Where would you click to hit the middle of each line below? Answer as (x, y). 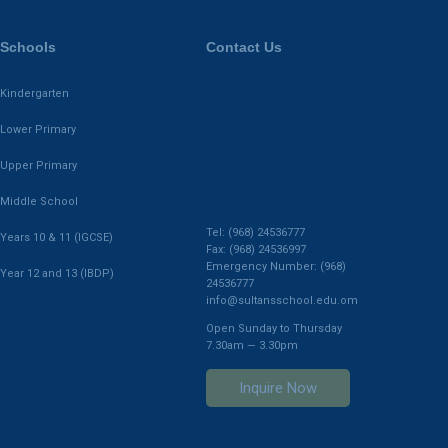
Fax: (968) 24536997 (256, 250)
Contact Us (244, 47)
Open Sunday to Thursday (274, 329)
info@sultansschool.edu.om (282, 301)
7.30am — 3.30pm (252, 346)
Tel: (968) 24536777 (255, 233)
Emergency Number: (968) (276, 267)
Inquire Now (278, 387)
